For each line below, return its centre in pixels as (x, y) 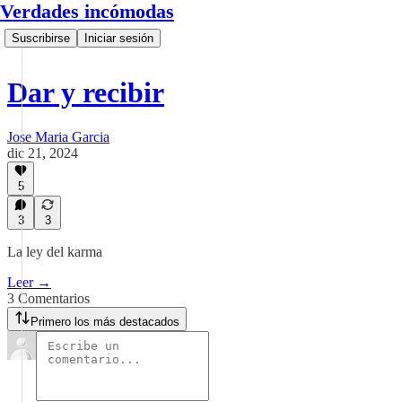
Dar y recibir (86, 93)
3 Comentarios (48, 298)
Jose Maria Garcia (58, 136)
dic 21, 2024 (43, 153)
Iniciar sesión (119, 38)
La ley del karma (55, 252)
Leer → (29, 282)
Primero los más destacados (105, 322)
